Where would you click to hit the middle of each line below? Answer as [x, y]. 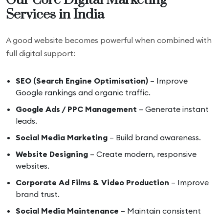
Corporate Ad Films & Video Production [92, 182]
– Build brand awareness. [154, 137]
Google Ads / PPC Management [76, 109]
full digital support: [41, 53]
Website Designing [52, 154]
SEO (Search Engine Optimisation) [82, 81]
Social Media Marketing [62, 137]
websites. [33, 166]
